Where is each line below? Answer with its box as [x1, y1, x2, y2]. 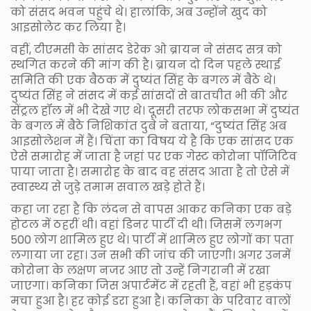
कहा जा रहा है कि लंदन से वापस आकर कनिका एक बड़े [10, 201, 292, 217]
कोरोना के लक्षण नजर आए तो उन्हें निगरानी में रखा [10, 262, 270, 278]
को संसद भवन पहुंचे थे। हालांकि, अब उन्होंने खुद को [10, 3, 267, 20]
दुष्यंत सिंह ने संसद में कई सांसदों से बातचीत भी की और [10, 87, 287, 103]
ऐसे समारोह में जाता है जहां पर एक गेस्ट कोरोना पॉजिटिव [10, 148, 297, 165]
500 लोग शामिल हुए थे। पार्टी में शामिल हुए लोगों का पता [10, 231, 294, 248]
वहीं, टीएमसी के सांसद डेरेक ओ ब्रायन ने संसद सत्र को [10, 41, 282, 58]
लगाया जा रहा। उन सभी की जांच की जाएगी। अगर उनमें [10, 246, 291, 263]
